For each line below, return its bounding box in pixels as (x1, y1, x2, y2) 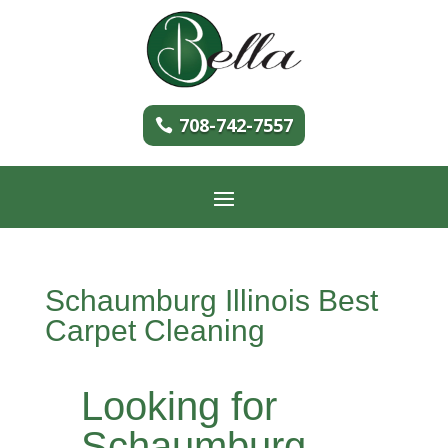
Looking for (80, 383, 277, 428)
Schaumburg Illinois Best (44, 283, 378, 317)
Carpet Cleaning (44, 313, 265, 347)
